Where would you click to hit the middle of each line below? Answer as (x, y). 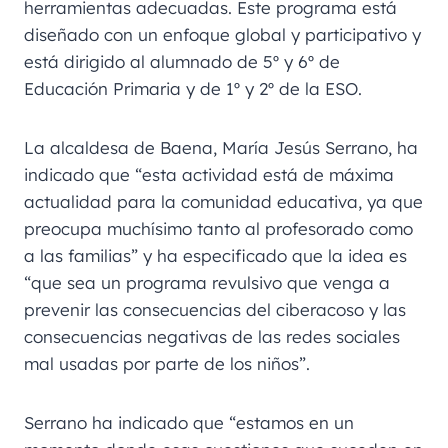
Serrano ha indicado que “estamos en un (189, 422)
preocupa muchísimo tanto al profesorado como (218, 228)
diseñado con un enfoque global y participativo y (222, 34)
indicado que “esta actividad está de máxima (209, 174)
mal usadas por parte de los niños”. (167, 363)
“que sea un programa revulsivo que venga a (207, 282)
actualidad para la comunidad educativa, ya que (223, 201)
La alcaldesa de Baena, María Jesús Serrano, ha (221, 147)
